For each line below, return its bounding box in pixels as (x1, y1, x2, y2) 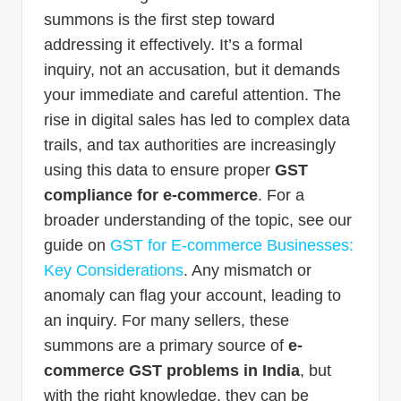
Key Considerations (44, 260, 183, 279)
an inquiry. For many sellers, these (44, 311, 289, 329)
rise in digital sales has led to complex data (44, 110, 350, 129)
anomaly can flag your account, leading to (44, 286, 341, 304)
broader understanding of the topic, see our (44, 210, 352, 229)
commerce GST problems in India (44, 361, 300, 380)
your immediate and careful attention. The (44, 85, 341, 104)
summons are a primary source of (44, 336, 288, 354)
